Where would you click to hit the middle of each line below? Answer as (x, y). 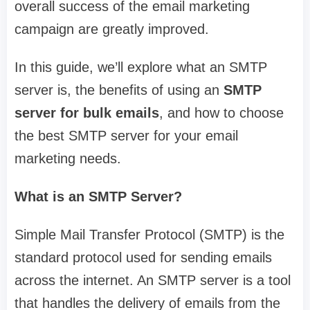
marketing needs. (68, 159)
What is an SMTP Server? (98, 197)
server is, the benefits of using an (119, 90)
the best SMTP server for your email (126, 136)
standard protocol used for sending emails (143, 258)
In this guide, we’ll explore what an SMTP (141, 67)
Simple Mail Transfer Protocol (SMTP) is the (149, 235)
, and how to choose (221, 113)
